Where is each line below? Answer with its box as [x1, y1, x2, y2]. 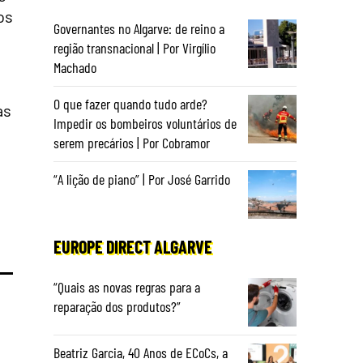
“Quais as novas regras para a [53, 278, 200, 296]
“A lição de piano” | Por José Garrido [53, 170, 230, 188]
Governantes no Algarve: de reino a [53, 19, 224, 37]
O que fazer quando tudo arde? [53, 95, 207, 113]
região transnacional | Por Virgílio [53, 39, 216, 57]
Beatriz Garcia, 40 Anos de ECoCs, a [53, 344, 228, 361]
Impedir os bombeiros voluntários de [53, 114, 237, 132]
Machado [53, 58, 96, 76]
